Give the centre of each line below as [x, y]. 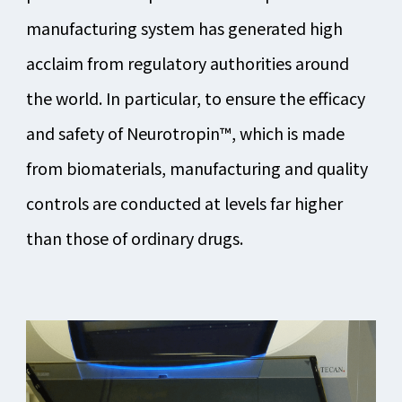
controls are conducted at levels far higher [184, 203]
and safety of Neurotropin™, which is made [185, 133]
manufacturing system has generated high [184, 28]
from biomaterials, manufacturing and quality [197, 168]
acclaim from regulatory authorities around [187, 63]
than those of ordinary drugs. [134, 238]
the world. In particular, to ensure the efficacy [195, 98]
